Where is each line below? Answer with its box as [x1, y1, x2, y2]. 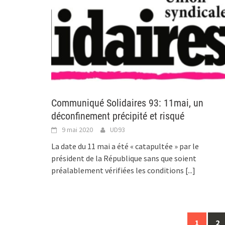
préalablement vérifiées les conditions [51, 165, 185, 175]
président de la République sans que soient [51, 153, 196, 163]
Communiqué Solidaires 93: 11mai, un [51, 96, 203, 109]
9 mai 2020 [62, 125, 93, 134]
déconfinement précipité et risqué [51, 109, 184, 122]
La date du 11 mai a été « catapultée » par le [51, 141, 199, 151]
